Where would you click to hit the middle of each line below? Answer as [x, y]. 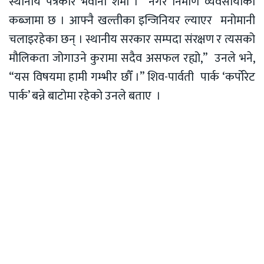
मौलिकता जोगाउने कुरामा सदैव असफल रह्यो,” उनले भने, [132, 59]
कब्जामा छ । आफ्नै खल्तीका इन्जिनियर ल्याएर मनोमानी [132, 21]
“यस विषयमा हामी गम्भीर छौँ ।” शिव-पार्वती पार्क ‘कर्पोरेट [132, 77]
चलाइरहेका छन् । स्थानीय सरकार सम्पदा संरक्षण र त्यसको [132, 40]
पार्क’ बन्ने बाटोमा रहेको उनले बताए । [85, 96]
